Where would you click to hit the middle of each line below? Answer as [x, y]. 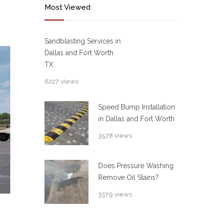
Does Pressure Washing [136, 166]
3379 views [115, 194]
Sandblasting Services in [83, 41]
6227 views [61, 81]
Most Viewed [67, 7]
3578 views [115, 136]
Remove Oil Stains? [129, 177]
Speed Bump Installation [137, 107]
